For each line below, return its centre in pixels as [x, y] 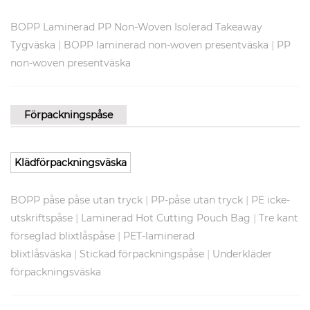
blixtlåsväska [41, 254]
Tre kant [279, 218]
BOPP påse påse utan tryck [76, 200]
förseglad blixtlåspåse [63, 236]
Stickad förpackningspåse [142, 254]
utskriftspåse [42, 218]
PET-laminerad [159, 236]
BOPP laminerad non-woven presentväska [166, 45]
